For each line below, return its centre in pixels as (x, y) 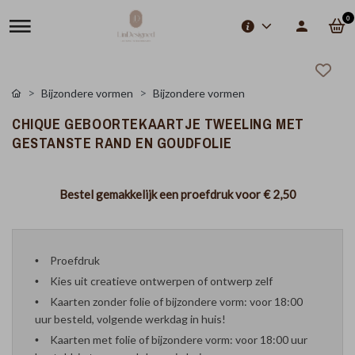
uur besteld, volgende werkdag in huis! (130, 319)
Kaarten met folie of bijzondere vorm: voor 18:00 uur (179, 340)
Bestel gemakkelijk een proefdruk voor (161, 194)
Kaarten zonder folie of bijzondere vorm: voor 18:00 (176, 302)
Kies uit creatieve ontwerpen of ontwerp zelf (161, 281)
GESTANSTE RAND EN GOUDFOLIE (122, 143)
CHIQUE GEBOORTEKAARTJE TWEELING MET (158, 124)
